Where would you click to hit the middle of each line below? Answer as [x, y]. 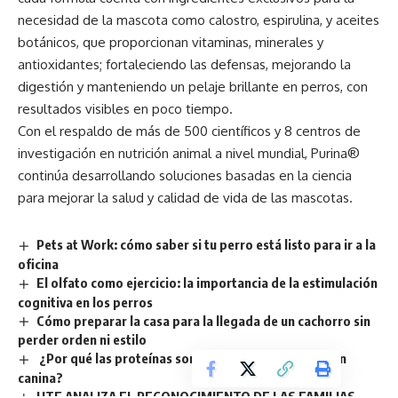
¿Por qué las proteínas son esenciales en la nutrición [192, 358]
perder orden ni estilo [82, 340]
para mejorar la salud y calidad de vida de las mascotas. [185, 197]
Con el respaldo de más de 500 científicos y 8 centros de [189, 131]
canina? [40, 378]
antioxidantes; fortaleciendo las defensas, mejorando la [184, 64]
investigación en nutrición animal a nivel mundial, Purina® [189, 153]
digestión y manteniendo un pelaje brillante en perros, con [193, 86]
